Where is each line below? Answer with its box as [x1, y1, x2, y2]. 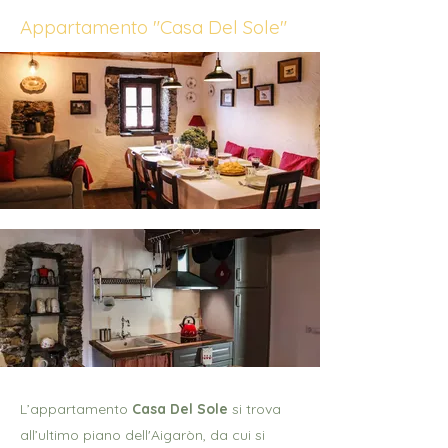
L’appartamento [20, 400, 132, 418]
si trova [228, 400, 281, 418]
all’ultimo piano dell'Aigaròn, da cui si [20, 426, 265, 444]
